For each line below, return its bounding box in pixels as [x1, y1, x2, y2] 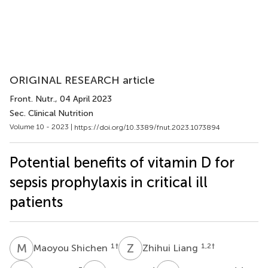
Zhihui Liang [142, 242, 200, 254]
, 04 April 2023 [55, 94, 112, 104]
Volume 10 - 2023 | [10, 123, 74, 131]
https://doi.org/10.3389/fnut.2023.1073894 [74, 123, 220, 132]
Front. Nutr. [10, 94, 55, 104]
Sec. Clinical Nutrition [10, 108, 93, 118]
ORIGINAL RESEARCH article [10, 74, 155, 87]
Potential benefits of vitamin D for [10, 153, 234, 171]
